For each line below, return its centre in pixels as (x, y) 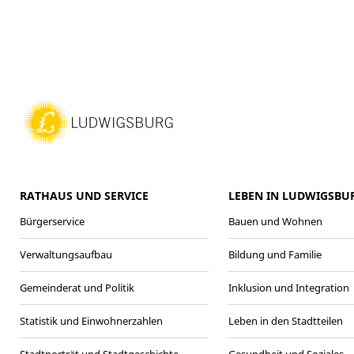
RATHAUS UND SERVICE (84, 195)
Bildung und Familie (275, 254)
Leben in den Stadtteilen (285, 320)
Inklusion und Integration (288, 287)
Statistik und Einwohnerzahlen (91, 320)
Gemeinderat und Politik (77, 287)
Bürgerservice (52, 221)
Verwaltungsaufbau (66, 254)
